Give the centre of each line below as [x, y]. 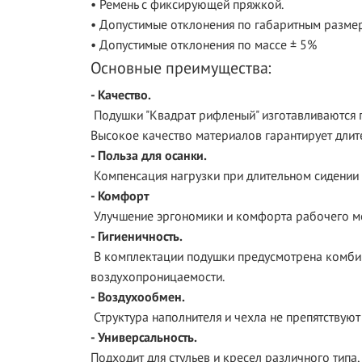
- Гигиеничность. [137, 236]
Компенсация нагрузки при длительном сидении [225, 175]
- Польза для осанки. [149, 155]
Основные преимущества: [181, 68]
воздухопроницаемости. [158, 276]
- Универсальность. [144, 337]
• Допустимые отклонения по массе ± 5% [204, 44]
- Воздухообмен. [138, 297]
